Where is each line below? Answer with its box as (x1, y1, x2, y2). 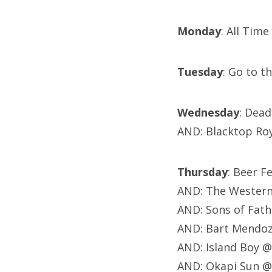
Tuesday (177, 64, 223, 80)
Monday (177, 24, 221, 39)
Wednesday (177, 105, 239, 120)
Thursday (177, 165, 228, 180)
